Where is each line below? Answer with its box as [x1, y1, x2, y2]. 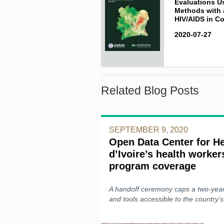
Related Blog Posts [101, 84, 199, 97]
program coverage [109, 160, 196, 171]
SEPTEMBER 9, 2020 [109, 125, 188, 134]
